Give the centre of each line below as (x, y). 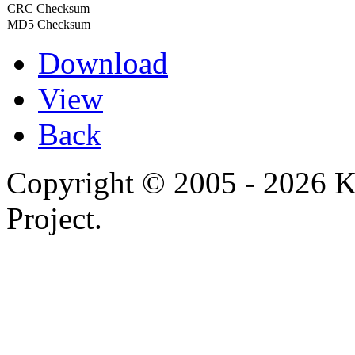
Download (103, 63)
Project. (54, 219)
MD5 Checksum (49, 25)
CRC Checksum (48, 9)
